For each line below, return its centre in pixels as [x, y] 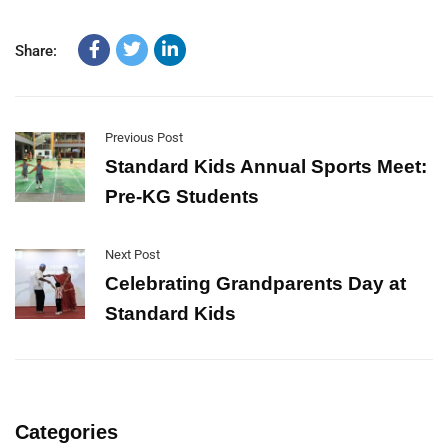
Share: [36, 51]
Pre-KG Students [182, 197]
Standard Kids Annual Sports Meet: [266, 167]
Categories [66, 432]
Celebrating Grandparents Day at [255, 284]
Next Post [132, 255]
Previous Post [144, 138]
